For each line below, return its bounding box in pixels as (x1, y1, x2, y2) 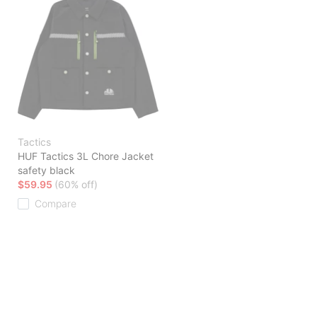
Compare (35, 197, 76, 210)
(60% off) (54, 178, 98, 191)
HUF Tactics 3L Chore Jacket (18, 150, 154, 163)
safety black (18, 164, 75, 177)
